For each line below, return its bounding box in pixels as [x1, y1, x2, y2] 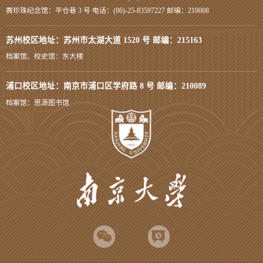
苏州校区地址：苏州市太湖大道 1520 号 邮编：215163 [6, 35, 202, 45]
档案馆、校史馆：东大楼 [6, 52, 83, 61]
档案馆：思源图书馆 [6, 98, 69, 107]
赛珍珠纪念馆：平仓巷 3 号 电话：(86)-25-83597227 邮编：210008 [6, 6, 209, 15]
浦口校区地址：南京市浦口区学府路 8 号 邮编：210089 [6, 81, 206, 90]
